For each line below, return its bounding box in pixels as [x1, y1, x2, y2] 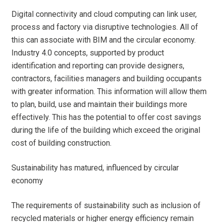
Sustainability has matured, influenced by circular [11, 163, 179, 173]
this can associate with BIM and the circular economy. [11, 35, 196, 45]
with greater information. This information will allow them [11, 87, 207, 97]
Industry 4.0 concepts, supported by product [11, 48, 165, 58]
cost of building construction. [11, 138, 112, 148]
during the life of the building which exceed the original [11, 125, 201, 135]
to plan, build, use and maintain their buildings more [11, 100, 188, 110]
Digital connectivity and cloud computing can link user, [11, 9, 197, 19]
